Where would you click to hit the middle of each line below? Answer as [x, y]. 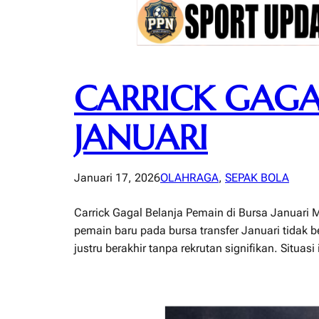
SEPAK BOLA [257, 178]
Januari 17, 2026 [117, 178]
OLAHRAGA [189, 178]
